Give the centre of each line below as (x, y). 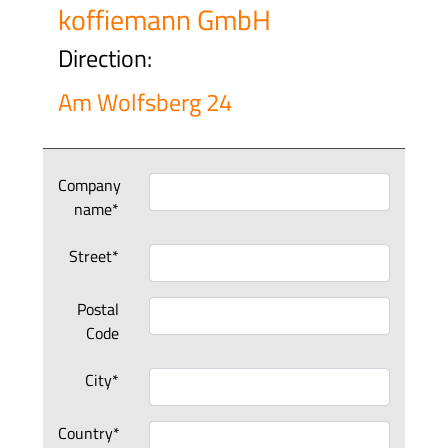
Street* (93, 256)
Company (90, 185)
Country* (89, 433)
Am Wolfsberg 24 (145, 102)
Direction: (105, 58)
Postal (97, 309)
